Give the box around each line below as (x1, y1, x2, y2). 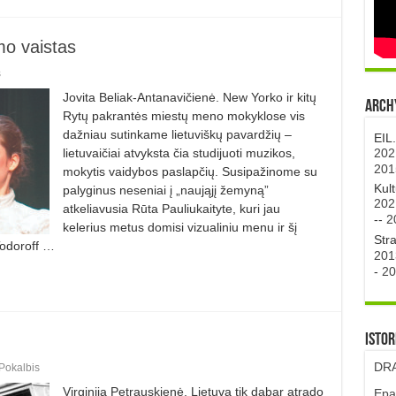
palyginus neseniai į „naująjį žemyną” (62, 182, 269, 197)
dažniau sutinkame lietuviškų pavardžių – (62, 126, 292, 141)
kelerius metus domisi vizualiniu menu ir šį (62, 219, 297, 234)
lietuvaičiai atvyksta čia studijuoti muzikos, (62, 145, 295, 160)
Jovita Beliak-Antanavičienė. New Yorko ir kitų (62, 89, 316, 104)
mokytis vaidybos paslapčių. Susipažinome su (62, 164, 317, 179)
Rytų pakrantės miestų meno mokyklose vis (62, 108, 305, 123)
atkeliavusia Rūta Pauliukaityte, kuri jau (62, 201, 280, 216)
